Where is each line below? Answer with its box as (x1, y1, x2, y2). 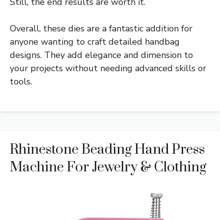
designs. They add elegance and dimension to (10, 49, 193, 61)
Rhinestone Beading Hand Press (10, 141, 205, 159)
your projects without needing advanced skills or (10, 62, 206, 75)
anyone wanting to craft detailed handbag (10, 36, 180, 48)
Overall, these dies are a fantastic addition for (10, 23, 192, 35)
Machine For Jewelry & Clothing (10, 159, 206, 176)
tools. (10, 76, 32, 88)
